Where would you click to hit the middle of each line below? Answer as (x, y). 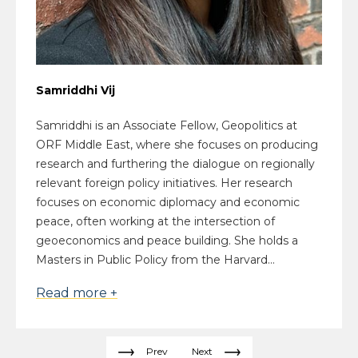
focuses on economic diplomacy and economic (168, 203)
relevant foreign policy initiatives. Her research (164, 183)
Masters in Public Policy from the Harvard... (155, 260)
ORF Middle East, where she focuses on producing (177, 145)
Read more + (77, 293)
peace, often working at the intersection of (155, 222)
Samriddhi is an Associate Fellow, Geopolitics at (167, 126)
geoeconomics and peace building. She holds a (167, 241)
